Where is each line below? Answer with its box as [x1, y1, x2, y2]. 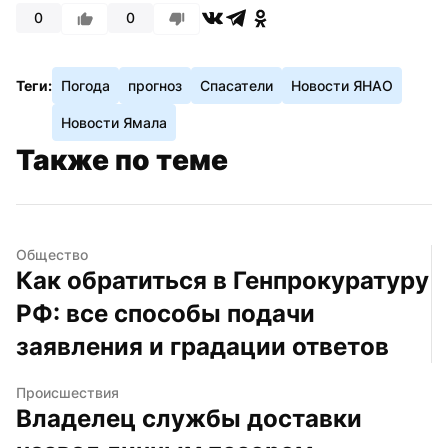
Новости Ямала [61, 113, 167, 131]
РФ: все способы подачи [16, 298, 315, 328]
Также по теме [16, 142, 228, 177]
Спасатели [200, 76, 273, 94]
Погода [61, 76, 110, 94]
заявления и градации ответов [16, 331, 389, 361]
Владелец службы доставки [16, 403, 362, 433]
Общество [16, 245, 88, 263]
